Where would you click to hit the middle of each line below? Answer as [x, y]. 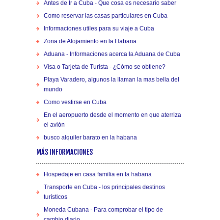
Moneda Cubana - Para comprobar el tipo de [103, 209]
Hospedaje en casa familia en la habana [98, 174]
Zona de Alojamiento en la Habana [90, 41]
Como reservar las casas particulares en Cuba [106, 15]
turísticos [55, 197]
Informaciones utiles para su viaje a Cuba [99, 28]
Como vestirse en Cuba [75, 102]
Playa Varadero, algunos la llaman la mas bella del [111, 79]
